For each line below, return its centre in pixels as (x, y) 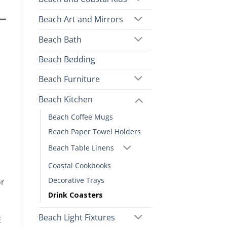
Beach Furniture (69, 79)
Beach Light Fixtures (77, 218)
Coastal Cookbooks (80, 166)
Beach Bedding (67, 59)
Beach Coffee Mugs (81, 117)
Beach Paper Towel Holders (94, 131)
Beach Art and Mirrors (81, 20)
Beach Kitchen (66, 99)
